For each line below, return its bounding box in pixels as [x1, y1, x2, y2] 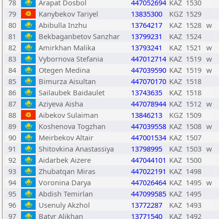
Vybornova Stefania [39, 54, 103, 64]
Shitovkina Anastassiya [39, 144, 114, 153]
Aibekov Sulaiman [39, 110, 98, 120]
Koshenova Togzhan [39, 121, 106, 131]
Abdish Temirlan [39, 189, 93, 198]
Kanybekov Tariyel [39, 9, 98, 19]
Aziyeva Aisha [39, 99, 83, 109]
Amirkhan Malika [39, 43, 95, 52]
